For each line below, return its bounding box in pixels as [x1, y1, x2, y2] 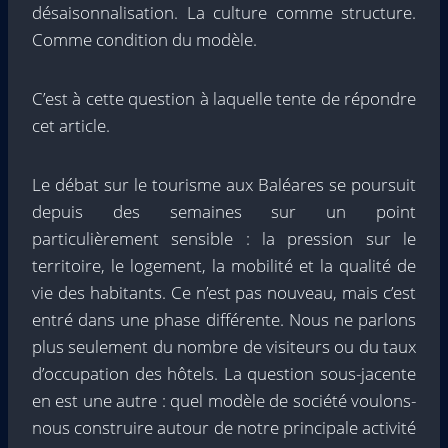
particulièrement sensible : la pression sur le [32, 227, 416, 250]
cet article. [32, 114, 110, 137]
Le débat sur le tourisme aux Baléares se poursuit [32, 173, 416, 196]
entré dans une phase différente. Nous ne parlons [32, 308, 416, 331]
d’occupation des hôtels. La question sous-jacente [32, 362, 416, 385]
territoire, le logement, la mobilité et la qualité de [32, 254, 416, 277]
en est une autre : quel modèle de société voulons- [32, 389, 416, 412]
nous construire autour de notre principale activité [32, 416, 416, 439]
